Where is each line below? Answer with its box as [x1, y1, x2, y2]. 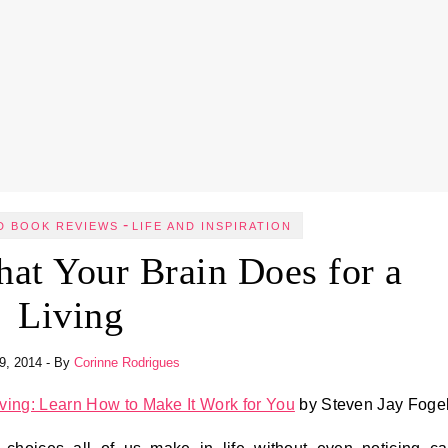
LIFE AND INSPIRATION [131, 220, 292, 232]
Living [18, 294, 123, 336]
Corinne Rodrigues [73, 355, 180, 370]
